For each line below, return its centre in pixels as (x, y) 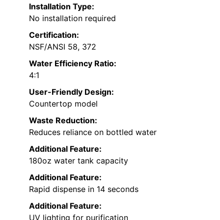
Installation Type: (62, 6)
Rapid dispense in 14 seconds (84, 189)
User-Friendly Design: (71, 92)
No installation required (72, 18)
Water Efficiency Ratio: (73, 63)
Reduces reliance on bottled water (93, 132)
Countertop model (63, 103)
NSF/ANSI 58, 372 (63, 46)
